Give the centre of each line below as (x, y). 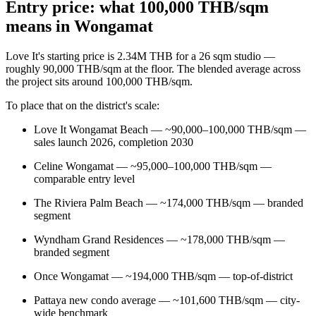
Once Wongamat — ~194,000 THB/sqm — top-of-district (163, 276)
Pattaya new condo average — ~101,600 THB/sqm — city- (167, 300)
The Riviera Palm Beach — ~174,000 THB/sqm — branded (169, 202)
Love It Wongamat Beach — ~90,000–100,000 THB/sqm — (170, 129)
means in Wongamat (79, 26)
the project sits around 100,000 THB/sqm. (99, 81)
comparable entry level (84, 178)
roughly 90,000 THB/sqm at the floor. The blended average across (153, 68)
